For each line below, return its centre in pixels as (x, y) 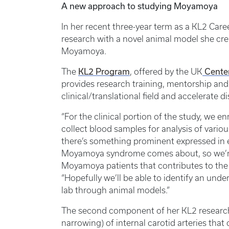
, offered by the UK (166, 72)
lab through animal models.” (116, 190)
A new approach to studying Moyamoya (140, 6)
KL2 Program (104, 72)
